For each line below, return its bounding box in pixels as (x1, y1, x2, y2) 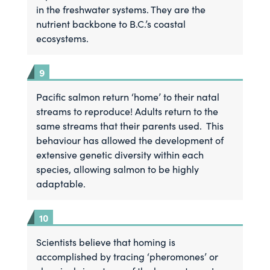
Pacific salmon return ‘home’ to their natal (36, 90, 220, 103)
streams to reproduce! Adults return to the (36, 105, 219, 118)
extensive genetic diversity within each (36, 148, 204, 161)
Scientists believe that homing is (36, 236, 176, 248)
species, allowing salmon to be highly (36, 163, 199, 175)
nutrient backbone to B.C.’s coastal (36, 17, 186, 30)
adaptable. (36, 177, 86, 190)
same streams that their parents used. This (36, 119, 224, 132)
